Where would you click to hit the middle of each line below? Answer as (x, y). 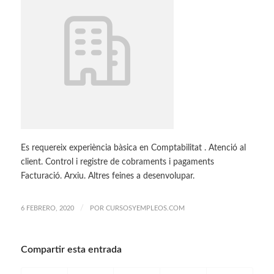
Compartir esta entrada (71, 249)
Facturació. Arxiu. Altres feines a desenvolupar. (107, 176)
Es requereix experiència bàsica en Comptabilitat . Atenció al (133, 148)
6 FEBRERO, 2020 (47, 208)
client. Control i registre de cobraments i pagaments (117, 162)
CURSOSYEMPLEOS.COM (145, 208)
